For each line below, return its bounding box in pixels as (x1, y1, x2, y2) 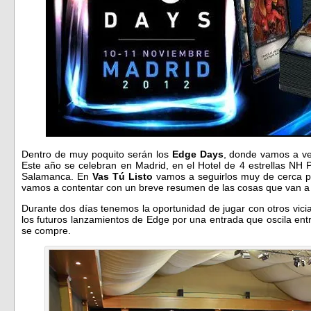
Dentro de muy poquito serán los (22, 148, 172, 160)
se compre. (22, 224, 71, 236)
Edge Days (171, 148, 224, 160)
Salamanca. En (22, 170, 89, 182)
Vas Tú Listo (89, 170, 153, 182)
